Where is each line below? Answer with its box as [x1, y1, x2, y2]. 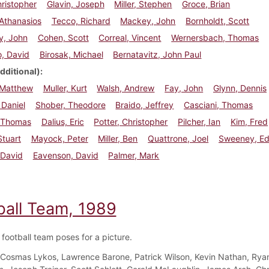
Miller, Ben [98, 133, 138, 144]
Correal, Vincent [98, 32, 162, 43]
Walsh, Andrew [97, 82, 155, 93]
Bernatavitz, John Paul [113, 49, 202, 59]
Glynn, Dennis [213, 82, 267, 93]
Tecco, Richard [51, 15, 110, 26]
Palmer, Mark [108, 150, 160, 160]
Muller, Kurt [43, 82, 87, 93]
